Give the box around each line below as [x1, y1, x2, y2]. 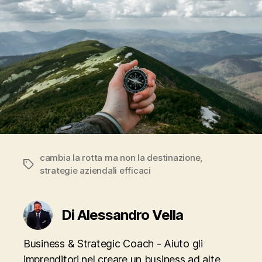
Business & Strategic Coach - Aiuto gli [23, 237, 203, 250]
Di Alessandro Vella [61, 206, 184, 224]
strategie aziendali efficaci [40, 165, 151, 177]
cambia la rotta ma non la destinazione [40, 152, 201, 164]
